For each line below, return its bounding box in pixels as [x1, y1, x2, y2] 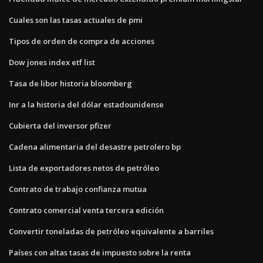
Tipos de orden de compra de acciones [9, 35, 154, 46]
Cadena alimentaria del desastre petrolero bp [9, 141, 181, 152]
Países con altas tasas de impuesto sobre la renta [9, 247, 191, 258]
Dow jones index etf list [9, 56, 95, 68]
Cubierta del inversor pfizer [9, 120, 112, 131]
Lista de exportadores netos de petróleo [9, 162, 159, 173]
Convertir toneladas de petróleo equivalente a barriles [9, 225, 214, 237]
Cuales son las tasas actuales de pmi [9, 14, 143, 25]
